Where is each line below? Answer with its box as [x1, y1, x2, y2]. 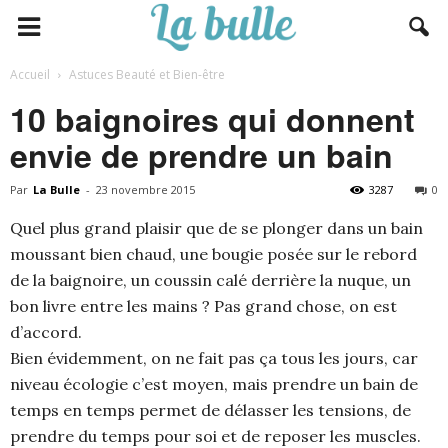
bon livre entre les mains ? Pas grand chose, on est [10, 296, 397, 316]
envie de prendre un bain [10, 132, 393, 178]
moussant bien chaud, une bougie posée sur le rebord [10, 244, 417, 264]
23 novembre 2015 [96, 182, 195, 197]
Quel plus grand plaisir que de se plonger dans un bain [10, 218, 423, 238]
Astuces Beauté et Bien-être [69, 66, 225, 83]
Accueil [10, 66, 50, 83]
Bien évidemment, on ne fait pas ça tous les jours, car [10, 348, 418, 368]
